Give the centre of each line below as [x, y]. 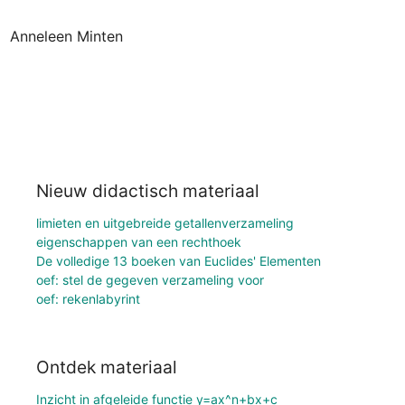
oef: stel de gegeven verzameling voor [150, 279]
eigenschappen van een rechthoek [139, 241]
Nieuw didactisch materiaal [148, 190]
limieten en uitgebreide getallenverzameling [165, 222]
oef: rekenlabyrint [88, 298]
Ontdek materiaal [107, 367]
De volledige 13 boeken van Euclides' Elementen [179, 260]
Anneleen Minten [66, 37]
